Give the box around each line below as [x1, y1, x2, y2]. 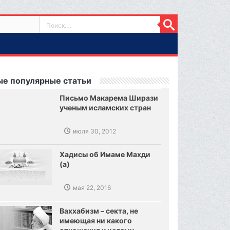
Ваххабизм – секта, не [60, 206, 139, 215]
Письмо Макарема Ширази [60, 93, 159, 102]
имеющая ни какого [60, 216, 132, 225]
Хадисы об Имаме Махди [60, 149, 151, 159]
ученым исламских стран [60, 103, 151, 112]
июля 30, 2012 [73, 127, 117, 135]
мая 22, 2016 [73, 183, 111, 191]
